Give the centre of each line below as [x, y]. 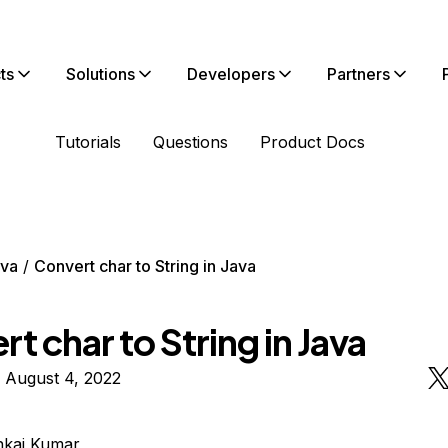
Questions [190, 142]
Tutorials [88, 142]
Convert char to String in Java [144, 266]
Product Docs [312, 142]
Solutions [100, 74]
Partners [358, 74]
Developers [231, 74]
